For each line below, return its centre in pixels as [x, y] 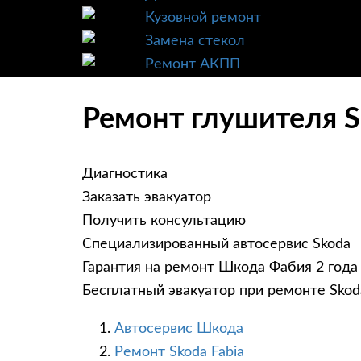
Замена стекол [195, 41]
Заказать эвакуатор [147, 198]
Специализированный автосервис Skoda [216, 245]
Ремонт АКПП [193, 64]
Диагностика [125, 174]
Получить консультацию [164, 221]
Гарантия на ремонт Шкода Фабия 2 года [220, 268]
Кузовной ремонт [203, 18]
